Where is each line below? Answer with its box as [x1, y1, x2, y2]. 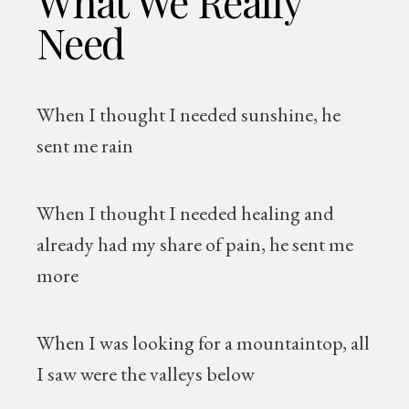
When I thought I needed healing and [37, 200, 335, 226]
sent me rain [37, 132, 134, 159]
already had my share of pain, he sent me [37, 231, 354, 257]
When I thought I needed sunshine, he [37, 101, 341, 128]
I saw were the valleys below [37, 361, 259, 387]
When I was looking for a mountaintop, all [37, 330, 371, 356]
